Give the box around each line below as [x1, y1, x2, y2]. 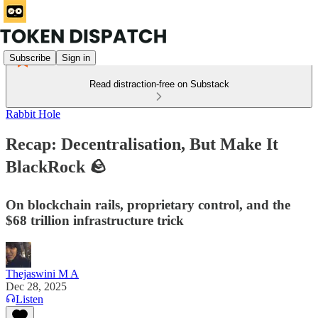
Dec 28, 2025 [6, 280, 67, 292]
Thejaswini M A [6, 267, 79, 280]
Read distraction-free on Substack [89, 79, 229, 89]
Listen [16, 292, 43, 305]
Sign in [62, 52, 90, 63]
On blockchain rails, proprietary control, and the [6, 197, 290, 212]
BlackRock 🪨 [6, 157, 106, 176]
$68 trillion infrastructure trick [6, 212, 184, 228]
